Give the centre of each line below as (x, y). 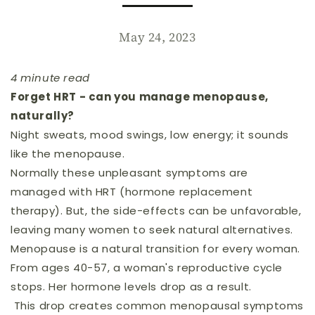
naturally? (44, 116)
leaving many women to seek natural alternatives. (152, 230)
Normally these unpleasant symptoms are (129, 173)
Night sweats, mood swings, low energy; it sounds (150, 135)
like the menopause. (68, 154)
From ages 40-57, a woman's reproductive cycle (147, 268)
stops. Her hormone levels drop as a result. (131, 287)
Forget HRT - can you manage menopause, (140, 97)
